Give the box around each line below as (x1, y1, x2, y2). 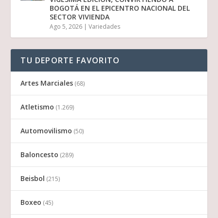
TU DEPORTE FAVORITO (20, 55, 120, 66)
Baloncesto (20, 150, 59, 160)
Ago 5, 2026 (50, 22, 83, 31)
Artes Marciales (20, 78, 73, 88)
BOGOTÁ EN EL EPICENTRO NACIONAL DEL (50, 3, 190, 13)
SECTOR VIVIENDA (50, 12, 110, 22)
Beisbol (20, 174, 45, 183)
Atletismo (20, 102, 54, 112)
